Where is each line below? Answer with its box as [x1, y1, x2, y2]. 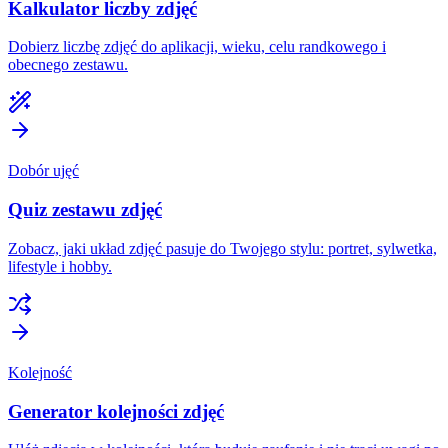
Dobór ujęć [8, 162, 79, 180]
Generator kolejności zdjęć [8, 400, 224, 422]
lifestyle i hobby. [8, 257, 112, 275]
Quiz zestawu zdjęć [8, 199, 162, 221]
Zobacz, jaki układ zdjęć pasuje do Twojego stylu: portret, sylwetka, [8, 239, 437, 257]
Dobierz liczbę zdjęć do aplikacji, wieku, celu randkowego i [8, 38, 386, 56]
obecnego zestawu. [8, 56, 128, 74]
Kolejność [8, 363, 72, 381]
